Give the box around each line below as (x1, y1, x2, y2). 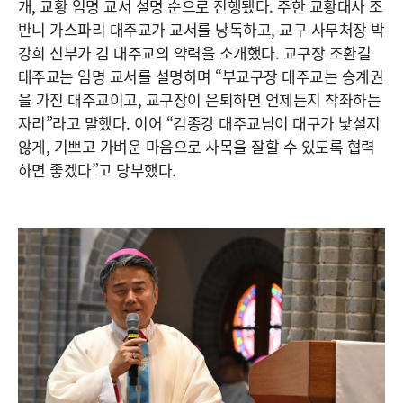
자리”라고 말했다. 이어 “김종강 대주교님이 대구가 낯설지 (18, 112, 381, 135)
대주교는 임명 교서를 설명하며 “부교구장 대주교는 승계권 (18, 65, 384, 88)
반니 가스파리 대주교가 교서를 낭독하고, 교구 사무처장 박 (18, 18, 385, 41)
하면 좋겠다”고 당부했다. (18, 158, 176, 182)
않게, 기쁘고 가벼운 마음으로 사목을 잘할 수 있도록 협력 (18, 135, 375, 158)
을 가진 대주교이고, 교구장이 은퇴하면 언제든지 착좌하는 (18, 88, 381, 112)
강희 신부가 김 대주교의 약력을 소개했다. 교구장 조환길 (18, 41, 372, 65)
